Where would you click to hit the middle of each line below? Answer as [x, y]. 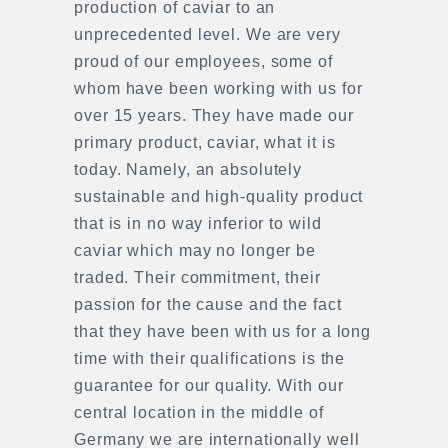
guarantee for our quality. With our [209, 385]
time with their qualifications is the [210, 358]
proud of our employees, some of [203, 61]
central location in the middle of [199, 412]
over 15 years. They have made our [214, 115]
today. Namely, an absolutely [188, 169]
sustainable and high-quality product [219, 196]
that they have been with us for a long [223, 331]
